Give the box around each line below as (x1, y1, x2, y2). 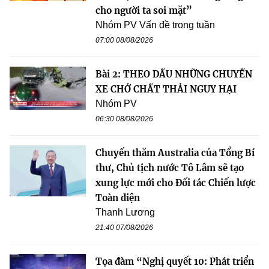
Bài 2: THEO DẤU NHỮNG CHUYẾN (95, 68, 252, 80)
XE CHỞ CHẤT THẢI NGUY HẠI (95, 83, 237, 95)
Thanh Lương (95, 207, 155, 218)
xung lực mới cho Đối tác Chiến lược (95, 177, 256, 189)
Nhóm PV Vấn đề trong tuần (95, 20, 215, 31)
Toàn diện (95, 192, 140, 204)
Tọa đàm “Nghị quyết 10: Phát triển (95, 256, 254, 268)
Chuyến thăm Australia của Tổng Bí (95, 147, 255, 159)
